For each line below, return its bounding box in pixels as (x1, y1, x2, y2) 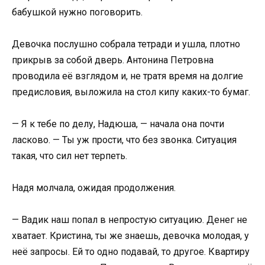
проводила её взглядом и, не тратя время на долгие (12, 70, 243, 82)
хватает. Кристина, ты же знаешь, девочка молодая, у (12, 230, 249, 242)
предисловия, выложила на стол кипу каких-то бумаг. (12, 86, 250, 98)
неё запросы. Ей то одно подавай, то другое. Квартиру (12, 246, 250, 258)
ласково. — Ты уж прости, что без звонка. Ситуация (12, 134, 237, 146)
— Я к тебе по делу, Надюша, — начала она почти (12, 118, 224, 130)
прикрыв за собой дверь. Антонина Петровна (12, 54, 214, 66)
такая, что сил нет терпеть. (12, 150, 127, 162)
